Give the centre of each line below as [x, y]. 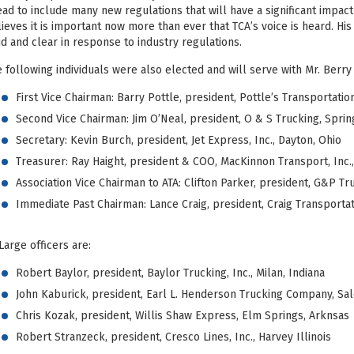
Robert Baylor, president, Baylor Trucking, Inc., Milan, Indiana [170, 273]
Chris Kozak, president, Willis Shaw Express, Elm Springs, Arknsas [182, 315]
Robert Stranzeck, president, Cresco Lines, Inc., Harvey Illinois [173, 337]
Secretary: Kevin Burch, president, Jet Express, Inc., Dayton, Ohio [178, 140]
